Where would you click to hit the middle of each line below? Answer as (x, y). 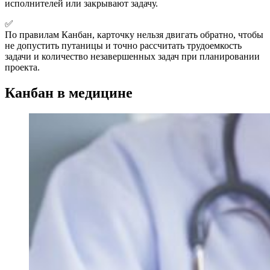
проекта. (22, 67)
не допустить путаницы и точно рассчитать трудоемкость (123, 45)
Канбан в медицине (69, 93)
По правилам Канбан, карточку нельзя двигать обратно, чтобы (134, 34)
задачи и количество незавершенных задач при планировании (132, 56)
